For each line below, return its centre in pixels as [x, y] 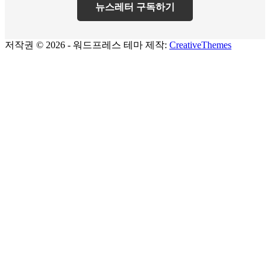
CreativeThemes [200, 45]
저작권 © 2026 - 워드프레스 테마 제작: [87, 45]
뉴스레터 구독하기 [135, 7]
